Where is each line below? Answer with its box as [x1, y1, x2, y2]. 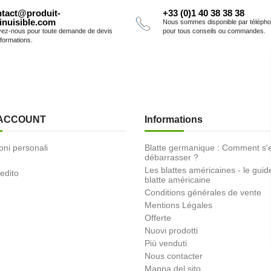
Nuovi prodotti [145, 225, 198, 235]
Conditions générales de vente [145, 187, 261, 197]
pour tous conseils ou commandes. [163, 27, 266, 34]
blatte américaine [145, 174, 211, 184]
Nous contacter [145, 250, 203, 261]
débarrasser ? [145, 152, 198, 162]
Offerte [145, 212, 171, 223]
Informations [145, 114, 203, 125]
